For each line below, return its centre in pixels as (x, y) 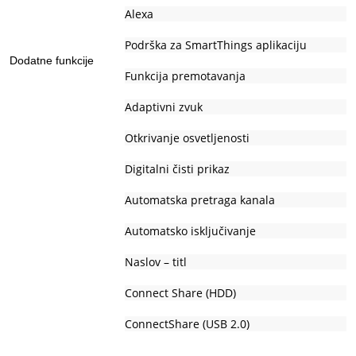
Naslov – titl (156, 262)
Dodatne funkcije (52, 61)
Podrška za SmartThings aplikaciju (216, 45)
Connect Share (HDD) (180, 293)
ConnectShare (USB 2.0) (187, 324)
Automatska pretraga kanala (200, 200)
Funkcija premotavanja (185, 76)
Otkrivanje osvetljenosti (187, 138)
